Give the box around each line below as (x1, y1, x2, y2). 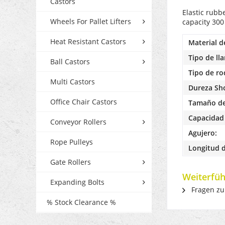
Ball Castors (50, 57, 90, 67)
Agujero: (188, 128, 217, 138)
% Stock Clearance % (47, 197, 116, 207)
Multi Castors (50, 77, 95, 87)
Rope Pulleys (50, 137, 93, 147)
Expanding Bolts (50, 177, 104, 187)
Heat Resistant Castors (50, 37, 126, 47)
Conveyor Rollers (50, 117, 106, 127)
